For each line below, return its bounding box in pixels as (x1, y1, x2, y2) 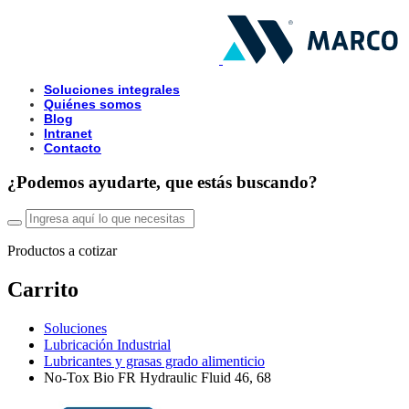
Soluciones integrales (44, 82, 180, 97)
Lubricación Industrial (44, 337, 171, 353)
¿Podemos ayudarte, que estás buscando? (7, 172, 318, 192)
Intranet (44, 126, 92, 141)
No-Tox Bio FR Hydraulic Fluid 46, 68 (44, 370, 271, 386)
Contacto (44, 141, 101, 155)
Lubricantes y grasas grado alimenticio (44, 353, 265, 370)
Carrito (7, 278, 79, 302)
